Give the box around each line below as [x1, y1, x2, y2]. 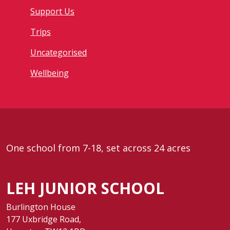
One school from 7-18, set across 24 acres [6, 142, 190, 154]
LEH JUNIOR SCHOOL [6, 178, 164, 199]
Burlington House [6, 201, 75, 213]
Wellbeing [30, 67, 69, 79]
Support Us [30, 6, 74, 17]
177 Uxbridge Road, [6, 214, 81, 225]
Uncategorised [30, 47, 87, 58]
